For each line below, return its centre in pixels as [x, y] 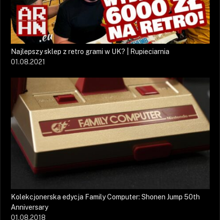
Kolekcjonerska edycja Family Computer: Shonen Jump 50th [105, 197]
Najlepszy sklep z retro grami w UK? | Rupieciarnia [90, 51]
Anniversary [29, 207]
